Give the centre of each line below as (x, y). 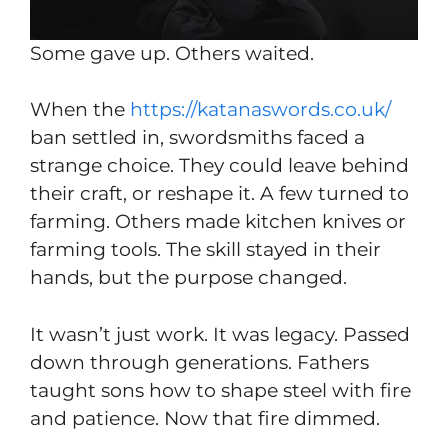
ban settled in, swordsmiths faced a (197, 138)
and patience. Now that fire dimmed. (205, 418)
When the (80, 110)
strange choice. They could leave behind (219, 166)
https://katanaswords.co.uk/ (260, 110)
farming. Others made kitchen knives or (218, 222)
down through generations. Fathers (199, 362)
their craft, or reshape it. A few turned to (219, 194)
